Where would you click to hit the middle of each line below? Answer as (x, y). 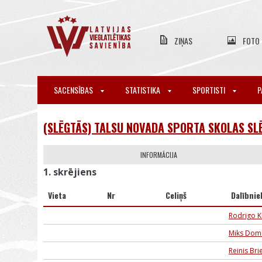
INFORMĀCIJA (159, 155)
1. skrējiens (70, 172)
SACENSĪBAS (74, 90)
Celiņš (176, 195)
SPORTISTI (210, 90)
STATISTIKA (144, 90)
